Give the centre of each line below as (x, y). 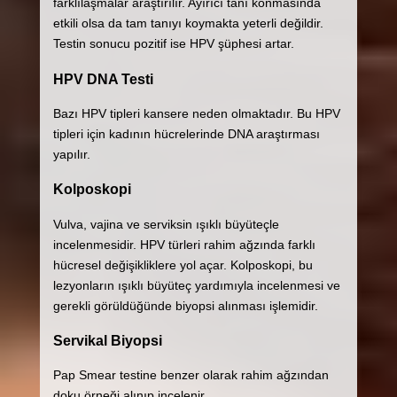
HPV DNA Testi (103, 78)
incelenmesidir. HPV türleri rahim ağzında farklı (184, 244)
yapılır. (71, 154)
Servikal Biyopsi (107, 341)
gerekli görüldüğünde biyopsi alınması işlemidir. (185, 305)
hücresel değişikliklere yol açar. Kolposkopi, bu (183, 265)
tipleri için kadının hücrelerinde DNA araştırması (186, 133)
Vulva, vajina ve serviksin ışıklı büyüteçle (166, 224)
